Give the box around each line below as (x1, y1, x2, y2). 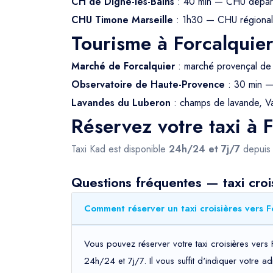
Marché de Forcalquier (71, 59, 175, 73)
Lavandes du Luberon (71, 96, 171, 110)
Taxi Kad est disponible (71, 142, 169, 156)
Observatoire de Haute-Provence (71, 77, 225, 91)
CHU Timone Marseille (71, 13, 173, 27)
